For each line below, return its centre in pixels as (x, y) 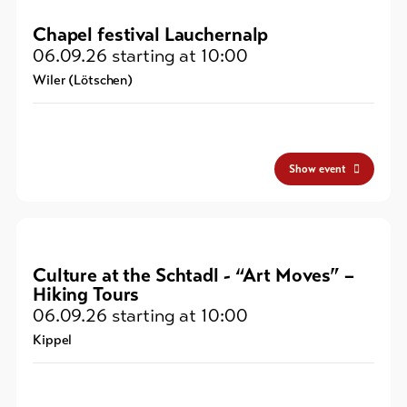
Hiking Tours (86, 295)
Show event (318, 169)
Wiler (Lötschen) (83, 80)
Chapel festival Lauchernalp (151, 35)
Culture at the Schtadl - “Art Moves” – (194, 276)
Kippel (53, 340)
